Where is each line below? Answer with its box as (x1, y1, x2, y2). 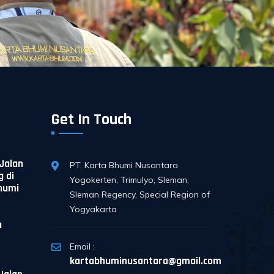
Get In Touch (51, 109, 131, 130)
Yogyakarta (69, 204, 117, 215)
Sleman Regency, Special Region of (69, 189, 210, 200)
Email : (69, 241, 95, 252)
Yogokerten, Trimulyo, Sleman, (69, 174, 189, 185)
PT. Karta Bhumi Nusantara (69, 160, 178, 171)
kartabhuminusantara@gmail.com (69, 254, 221, 268)
